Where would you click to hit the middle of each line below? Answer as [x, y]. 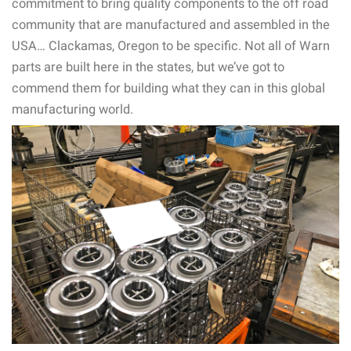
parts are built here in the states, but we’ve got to [148, 67]
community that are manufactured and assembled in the [171, 25]
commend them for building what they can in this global [168, 89]
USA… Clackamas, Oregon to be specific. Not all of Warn [171, 46]
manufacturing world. [72, 110]
